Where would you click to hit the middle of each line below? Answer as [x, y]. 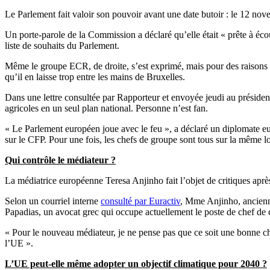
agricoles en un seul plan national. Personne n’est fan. [106, 108]
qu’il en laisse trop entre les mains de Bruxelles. [95, 77]
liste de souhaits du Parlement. [62, 45]
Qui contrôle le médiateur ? [60, 160]
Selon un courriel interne [53, 201]
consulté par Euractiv [140, 201]
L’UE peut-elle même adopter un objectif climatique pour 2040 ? [136, 263]
